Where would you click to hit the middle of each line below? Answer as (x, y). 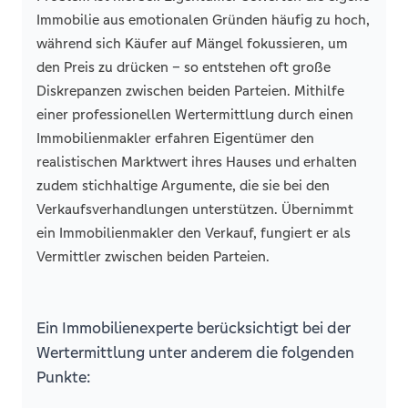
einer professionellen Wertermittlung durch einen (195, 114)
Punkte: (64, 377)
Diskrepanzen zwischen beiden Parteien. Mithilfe (190, 91)
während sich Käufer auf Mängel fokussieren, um (192, 43)
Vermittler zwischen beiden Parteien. (153, 256)
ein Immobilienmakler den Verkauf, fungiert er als (194, 233)
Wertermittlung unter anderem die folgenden (195, 352)
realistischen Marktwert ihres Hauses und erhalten (197, 162)
